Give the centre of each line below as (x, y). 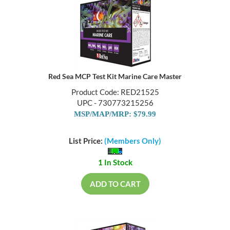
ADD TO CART (115, 185)
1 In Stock (115, 163)
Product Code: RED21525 (115, 92)
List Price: (87, 141)
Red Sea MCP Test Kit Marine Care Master (115, 76)
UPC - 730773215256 (115, 103)
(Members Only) (133, 141)
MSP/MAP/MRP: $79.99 (115, 114)
